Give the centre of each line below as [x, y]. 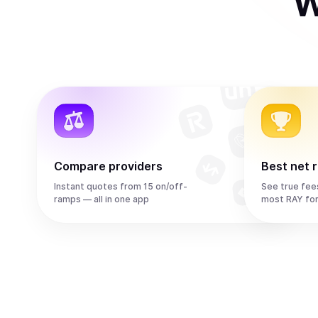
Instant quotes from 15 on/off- [121, 186]
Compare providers [108, 166]
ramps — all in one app [102, 199]
